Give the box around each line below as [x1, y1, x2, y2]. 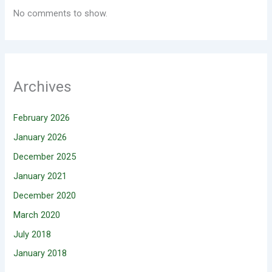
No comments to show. [13, 8, 108, 19]
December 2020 [13, 189, 76, 201]
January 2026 [13, 131, 67, 143]
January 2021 [13, 170, 67, 182]
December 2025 [13, 151, 76, 162]
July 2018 [13, 228, 52, 240]
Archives [13, 77, 72, 95]
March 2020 [13, 209, 61, 220]
